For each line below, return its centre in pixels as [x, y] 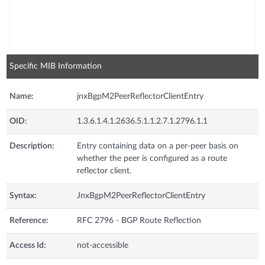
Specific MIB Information [56, 66]
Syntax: [23, 195]
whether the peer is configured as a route [152, 158]
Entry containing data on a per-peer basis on [158, 146]
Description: [32, 146]
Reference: [29, 220]
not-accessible [103, 245]
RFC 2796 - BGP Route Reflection [139, 220]
